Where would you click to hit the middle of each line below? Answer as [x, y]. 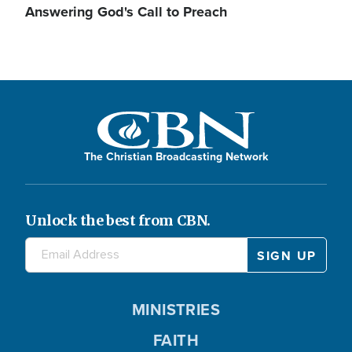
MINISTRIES [176, 309]
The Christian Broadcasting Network [176, 156]
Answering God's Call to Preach [126, 12]
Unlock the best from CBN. [118, 220]
